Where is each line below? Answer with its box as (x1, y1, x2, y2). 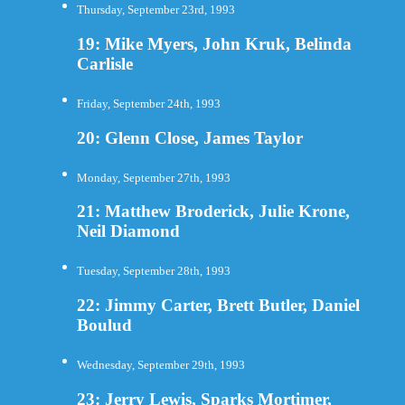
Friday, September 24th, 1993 (76, 97, 221, 111)
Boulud (76, 316, 132, 335)
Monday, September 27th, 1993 (76, 170, 231, 184)
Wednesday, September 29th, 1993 (76, 358, 245, 372)
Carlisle (76, 54, 133, 74)
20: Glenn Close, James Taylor (76, 127, 303, 147)
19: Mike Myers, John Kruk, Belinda (76, 34, 352, 54)
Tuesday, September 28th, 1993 (76, 264, 231, 278)
